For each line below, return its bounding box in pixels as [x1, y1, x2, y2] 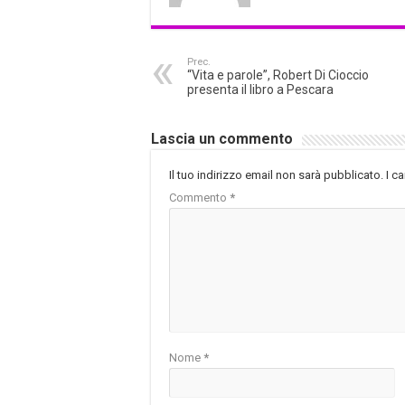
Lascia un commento [151, 130, 293, 148]
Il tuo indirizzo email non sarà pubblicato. [169, 168, 383, 183]
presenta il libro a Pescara [187, 82, 334, 98]
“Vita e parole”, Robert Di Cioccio [187, 68, 369, 83]
